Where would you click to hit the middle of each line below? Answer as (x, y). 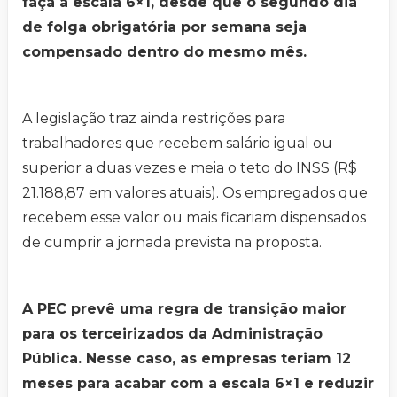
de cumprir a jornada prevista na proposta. (172, 243)
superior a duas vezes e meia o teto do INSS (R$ (190, 168)
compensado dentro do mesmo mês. (164, 52)
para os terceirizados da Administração (172, 334)
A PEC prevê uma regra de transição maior (184, 309)
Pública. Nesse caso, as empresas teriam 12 (187, 359)
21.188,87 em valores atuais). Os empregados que (195, 193)
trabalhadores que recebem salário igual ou (177, 144)
